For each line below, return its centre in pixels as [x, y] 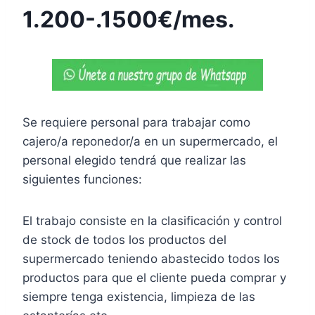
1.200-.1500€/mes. [129, 19]
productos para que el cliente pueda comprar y [154, 277]
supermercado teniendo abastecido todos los [151, 258]
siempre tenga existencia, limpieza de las [139, 296]
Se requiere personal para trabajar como [136, 122]
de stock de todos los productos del [124, 239]
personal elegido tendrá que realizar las [134, 160]
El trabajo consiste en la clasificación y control [152, 220]
